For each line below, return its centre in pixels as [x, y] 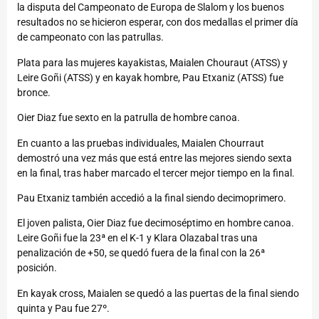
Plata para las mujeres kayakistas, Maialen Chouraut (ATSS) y [152, 62]
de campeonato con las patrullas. [90, 37]
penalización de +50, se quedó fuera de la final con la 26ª [141, 253]
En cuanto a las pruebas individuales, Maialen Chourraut [141, 143]
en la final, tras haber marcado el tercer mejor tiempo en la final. [156, 173]
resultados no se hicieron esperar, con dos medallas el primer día [158, 22]
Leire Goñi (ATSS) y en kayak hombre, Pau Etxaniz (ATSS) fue [150, 77]
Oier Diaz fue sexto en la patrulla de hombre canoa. [129, 118]
